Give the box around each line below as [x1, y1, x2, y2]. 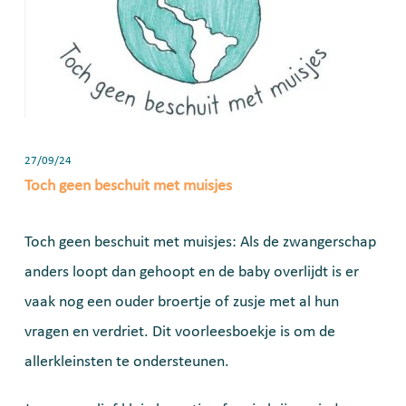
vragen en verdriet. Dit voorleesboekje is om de [24, 323, 335, 341]
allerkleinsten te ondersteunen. [24, 353, 229, 371]
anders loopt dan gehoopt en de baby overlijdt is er [24, 263, 359, 281]
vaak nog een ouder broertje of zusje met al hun [24, 293, 339, 311]
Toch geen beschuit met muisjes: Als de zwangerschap [24, 233, 376, 251]
